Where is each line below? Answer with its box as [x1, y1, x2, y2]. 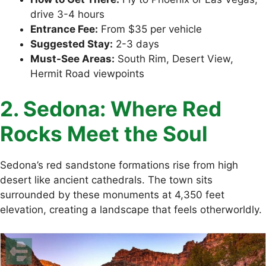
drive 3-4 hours [30, 8, 104, 20]
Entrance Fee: [30, 23, 98, 35]
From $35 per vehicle [98, 23, 202, 35]
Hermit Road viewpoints [30, 67, 144, 80]
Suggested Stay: [30, 37, 113, 50]
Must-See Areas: [30, 52, 115, 65]
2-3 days [113, 37, 159, 50]
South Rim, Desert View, [115, 52, 233, 65]
